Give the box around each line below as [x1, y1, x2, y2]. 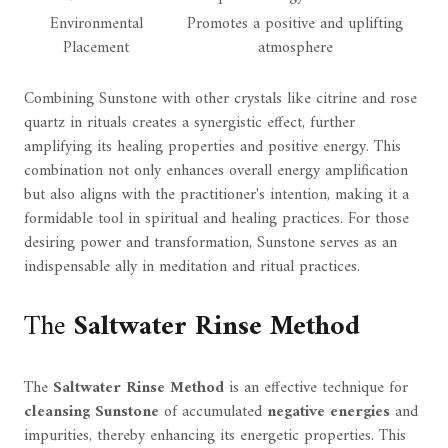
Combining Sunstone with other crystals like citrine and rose [24, 85, 417, 114]
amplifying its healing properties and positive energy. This [24, 133, 401, 162]
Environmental [49, 10, 143, 39]
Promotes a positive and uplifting [187, 10, 403, 39]
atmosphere [257, 34, 333, 63]
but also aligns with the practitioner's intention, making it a [24, 181, 409, 210]
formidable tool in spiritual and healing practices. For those [24, 205, 409, 234]
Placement [63, 34, 129, 63]
